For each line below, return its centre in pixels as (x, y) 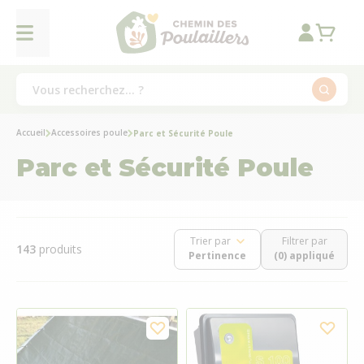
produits (61, 249)
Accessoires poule (89, 132)
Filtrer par (304, 241)
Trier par (210, 241)
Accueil (31, 132)
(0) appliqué (304, 256)
